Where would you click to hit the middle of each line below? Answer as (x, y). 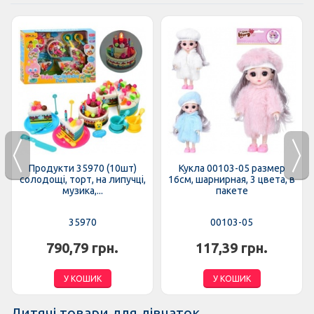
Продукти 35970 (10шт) (82, 169)
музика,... (82, 191)
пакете (232, 191)
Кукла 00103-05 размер (232, 169)
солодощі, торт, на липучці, (82, 180)
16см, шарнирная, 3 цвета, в (232, 180)
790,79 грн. (82, 248)
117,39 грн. (232, 248)
